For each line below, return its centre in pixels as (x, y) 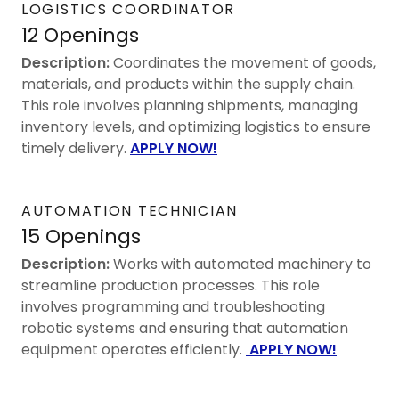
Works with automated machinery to (240, 264)
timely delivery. (74, 148)
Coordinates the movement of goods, (243, 62)
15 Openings (81, 236)
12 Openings (80, 35)
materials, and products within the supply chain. (188, 84)
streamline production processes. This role (171, 285)
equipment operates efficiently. (134, 349)
